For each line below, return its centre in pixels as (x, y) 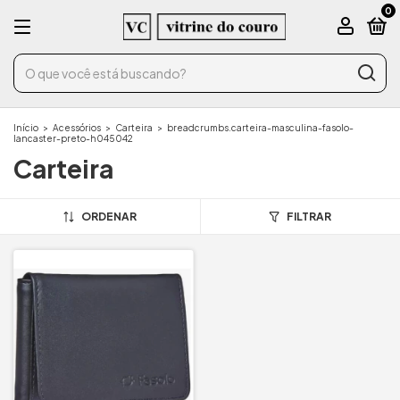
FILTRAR (309, 217)
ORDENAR (108, 217)
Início (26, 128)
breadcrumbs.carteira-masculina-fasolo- (260, 128)
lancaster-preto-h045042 (73, 138)
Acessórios (77, 128)
